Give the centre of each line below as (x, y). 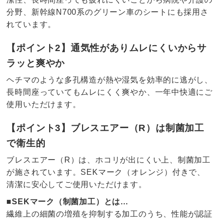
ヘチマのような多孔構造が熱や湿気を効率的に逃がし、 (110, 80)
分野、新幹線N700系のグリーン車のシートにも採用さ (108, 12)
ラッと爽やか (36, 63)
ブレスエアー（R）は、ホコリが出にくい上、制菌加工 (109, 160)
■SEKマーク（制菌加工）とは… (68, 201)
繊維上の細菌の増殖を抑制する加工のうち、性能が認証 (110, 214)
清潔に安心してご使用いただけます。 (77, 184)
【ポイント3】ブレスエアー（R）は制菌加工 (105, 128)
